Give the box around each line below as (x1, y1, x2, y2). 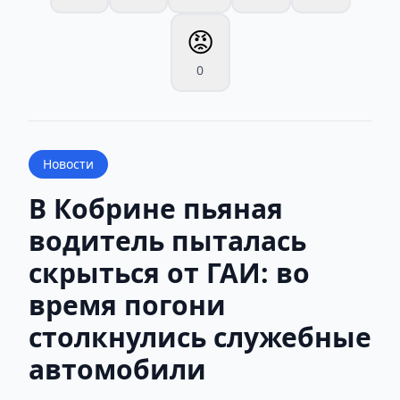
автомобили (29, 350, 206, 387)
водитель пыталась (29, 221, 306, 259)
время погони (29, 286, 226, 323)
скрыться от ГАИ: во (29, 254, 310, 291)
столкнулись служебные (29, 318, 371, 355)
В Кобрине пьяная (29, 189, 283, 227)
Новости (43, 154, 94, 172)
